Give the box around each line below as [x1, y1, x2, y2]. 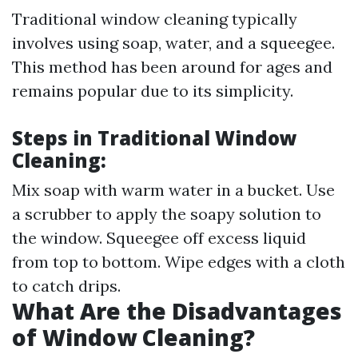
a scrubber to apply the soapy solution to [12, 204, 321, 224]
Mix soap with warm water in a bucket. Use [12, 180, 335, 200]
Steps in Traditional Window [12, 125, 297, 151]
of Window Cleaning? [12, 322, 255, 352]
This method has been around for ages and [12, 57, 332, 77]
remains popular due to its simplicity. [12, 81, 293, 101]
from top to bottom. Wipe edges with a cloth [12, 252, 345, 272]
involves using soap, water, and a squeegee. [12, 33, 335, 53]
